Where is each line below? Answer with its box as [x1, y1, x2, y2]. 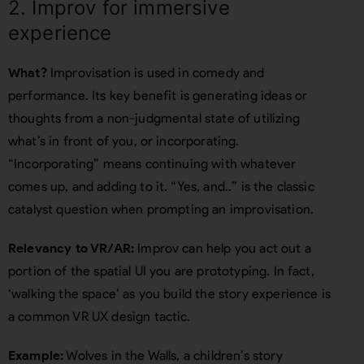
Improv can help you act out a [137, 240, 311, 256]
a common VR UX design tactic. [8, 309, 194, 324]
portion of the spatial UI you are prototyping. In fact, [8, 263, 314, 279]
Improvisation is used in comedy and [50, 65, 265, 80]
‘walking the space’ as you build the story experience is [8, 286, 331, 301]
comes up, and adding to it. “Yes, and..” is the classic [8, 179, 314, 194]
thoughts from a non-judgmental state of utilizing [8, 110, 300, 126]
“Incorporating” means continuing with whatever [8, 156, 297, 171]
